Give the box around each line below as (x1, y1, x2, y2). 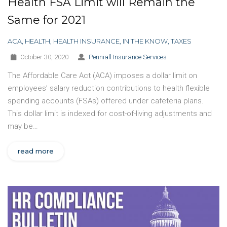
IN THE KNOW (123, 36, 168, 45)
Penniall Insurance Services (88, 53, 167, 61)
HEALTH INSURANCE (53, 36, 120, 45)
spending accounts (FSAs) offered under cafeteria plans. (8, 96, 204, 105)
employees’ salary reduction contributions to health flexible (8, 83, 210, 93)
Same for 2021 (8, 13, 86, 27)
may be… (8, 121, 38, 131)
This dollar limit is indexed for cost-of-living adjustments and (8, 108, 212, 118)
